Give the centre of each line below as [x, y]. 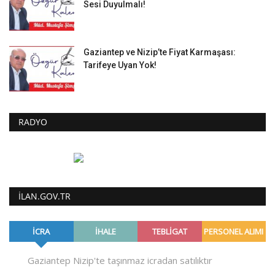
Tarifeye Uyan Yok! [120, 65]
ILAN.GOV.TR [45, 196]
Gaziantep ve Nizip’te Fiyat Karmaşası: [160, 52]
